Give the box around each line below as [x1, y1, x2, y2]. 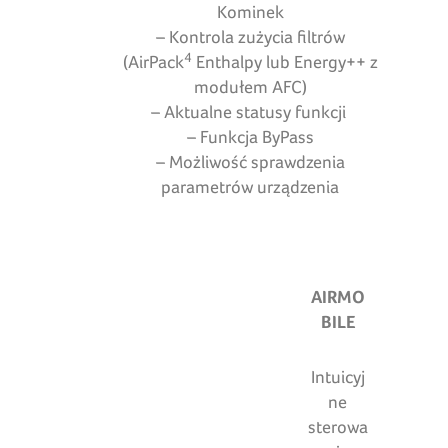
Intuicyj [310, 366, 365, 388]
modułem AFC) [193, 76, 307, 98]
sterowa [307, 416, 368, 438]
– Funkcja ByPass [186, 126, 314, 148]
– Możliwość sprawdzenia [155, 151, 345, 173]
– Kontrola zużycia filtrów [155, 26, 345, 48]
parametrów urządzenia [161, 176, 340, 198]
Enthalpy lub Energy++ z [191, 51, 378, 73]
